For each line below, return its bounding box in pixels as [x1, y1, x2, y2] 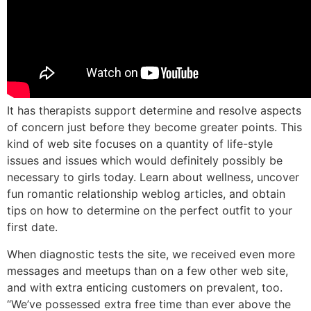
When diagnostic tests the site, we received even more [7, 246, 295, 261]
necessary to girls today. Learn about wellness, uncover [7, 170, 299, 185]
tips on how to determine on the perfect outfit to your [7, 203, 292, 218]
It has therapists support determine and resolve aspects [7, 103, 301, 118]
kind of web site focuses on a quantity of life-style [7, 137, 273, 151]
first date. [7, 220, 58, 235]
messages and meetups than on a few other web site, [7, 263, 288, 278]
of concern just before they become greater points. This [7, 120, 302, 135]
